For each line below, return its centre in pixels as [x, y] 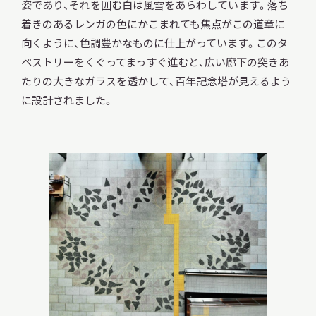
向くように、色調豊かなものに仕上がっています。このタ [154, 43]
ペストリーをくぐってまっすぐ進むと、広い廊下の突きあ [155, 62]
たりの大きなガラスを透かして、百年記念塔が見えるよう [156, 81]
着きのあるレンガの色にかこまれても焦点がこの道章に [153, 24]
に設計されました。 [67, 100]
